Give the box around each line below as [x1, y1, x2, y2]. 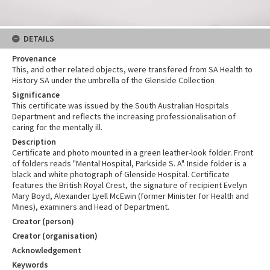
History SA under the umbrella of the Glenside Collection [12, 75, 215, 86]
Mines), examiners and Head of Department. [12, 201, 169, 212]
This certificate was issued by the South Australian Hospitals [12, 100, 229, 111]
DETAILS [24, 33, 54, 44]
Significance [12, 89, 60, 100]
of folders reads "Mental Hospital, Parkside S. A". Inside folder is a [12, 158, 246, 169]
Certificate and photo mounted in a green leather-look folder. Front [12, 147, 253, 158]
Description [12, 136, 56, 147]
